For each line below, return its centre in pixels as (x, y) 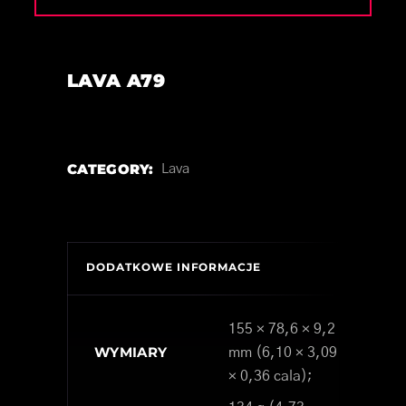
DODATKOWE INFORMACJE (174, 267)
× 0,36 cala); (271, 377)
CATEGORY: (111, 169)
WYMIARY (131, 353)
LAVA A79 (116, 81)
